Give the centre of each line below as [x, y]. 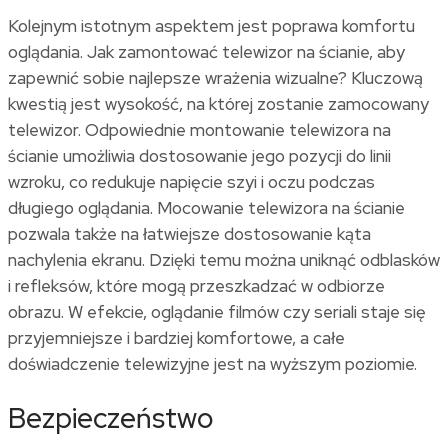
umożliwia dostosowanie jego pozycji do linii [225, 155]
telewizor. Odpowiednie [99, 129]
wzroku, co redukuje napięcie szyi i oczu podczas [191, 181]
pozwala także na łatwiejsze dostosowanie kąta [189, 233]
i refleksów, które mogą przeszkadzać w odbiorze [196, 285]
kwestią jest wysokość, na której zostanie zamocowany [218, 103]
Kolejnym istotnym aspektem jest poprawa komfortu [211, 25]
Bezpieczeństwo [110, 417]
